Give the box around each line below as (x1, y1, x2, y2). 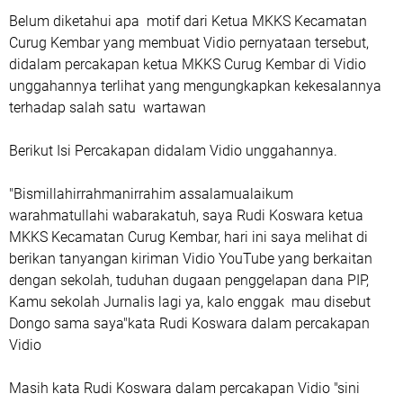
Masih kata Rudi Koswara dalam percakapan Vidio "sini (9, 379, 360, 397)
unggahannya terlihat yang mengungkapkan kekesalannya (9, 76, 381, 94)
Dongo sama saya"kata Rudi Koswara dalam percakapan (9, 314, 370, 332)
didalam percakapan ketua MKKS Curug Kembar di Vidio (9, 55, 366, 73)
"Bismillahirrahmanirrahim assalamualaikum (9, 184, 293, 202)
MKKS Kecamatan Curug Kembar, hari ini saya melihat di (9, 228, 368, 246)
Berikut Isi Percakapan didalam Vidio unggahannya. (9, 141, 337, 159)
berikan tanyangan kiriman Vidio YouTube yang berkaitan (9, 249, 372, 267)
